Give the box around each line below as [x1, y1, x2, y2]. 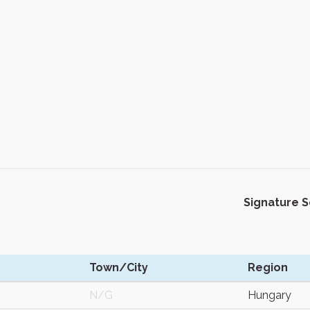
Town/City [89, 261, 148, 274]
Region [248, 261, 288, 274]
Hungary [248, 289, 291, 302]
